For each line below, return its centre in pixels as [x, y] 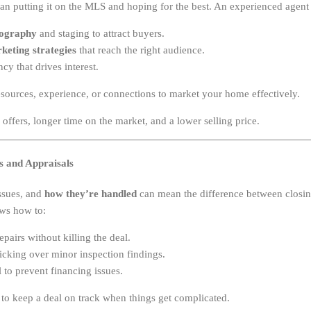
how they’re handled [91, 193]
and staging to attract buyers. [101, 33]
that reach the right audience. [141, 50]
